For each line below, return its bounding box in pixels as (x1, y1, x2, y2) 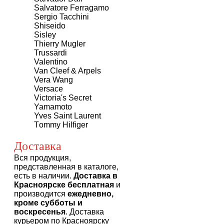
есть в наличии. (14, 171, 73, 180)
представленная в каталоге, (14, 162, 118, 171)
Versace (34, 84, 63, 93)
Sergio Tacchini (34, 12, 89, 21)
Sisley (34, 30, 56, 39)
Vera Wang (34, 75, 73, 84)
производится (14, 189, 67, 198)
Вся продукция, (14, 153, 71, 162)
